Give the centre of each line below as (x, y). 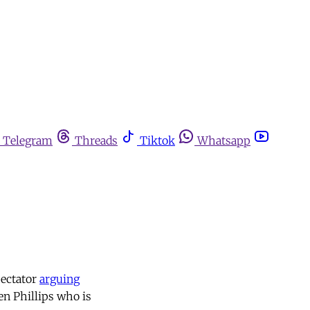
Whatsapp (224, 140)
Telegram (28, 140)
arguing (60, 279)
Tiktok (157, 140)
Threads (96, 140)
